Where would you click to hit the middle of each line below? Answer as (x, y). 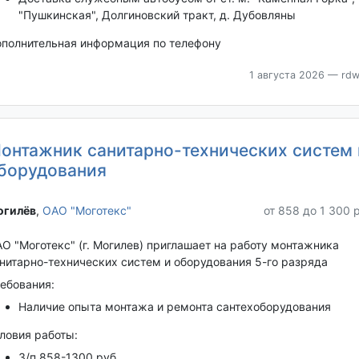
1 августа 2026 (286, 75)
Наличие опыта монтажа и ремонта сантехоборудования (174, 306)
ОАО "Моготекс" (87, 211)
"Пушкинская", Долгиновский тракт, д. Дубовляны (157, 15)
